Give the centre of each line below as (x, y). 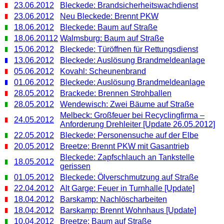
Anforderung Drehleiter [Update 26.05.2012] (137, 124)
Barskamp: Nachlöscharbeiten (113, 199)
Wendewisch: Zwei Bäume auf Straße (127, 104)
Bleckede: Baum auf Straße (109, 27)
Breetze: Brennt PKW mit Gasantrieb (124, 146)
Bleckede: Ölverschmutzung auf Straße (129, 177)
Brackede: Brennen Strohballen (116, 93)
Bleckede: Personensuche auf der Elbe (129, 135)
